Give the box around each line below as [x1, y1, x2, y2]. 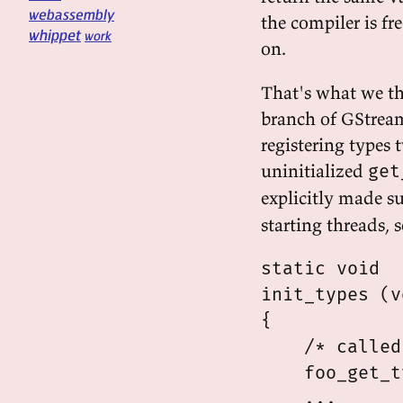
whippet [29, 25, 81, 44]
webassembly [29, 4, 114, 23]
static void [261, 257, 380, 279]
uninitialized [261, 159, 368, 182]
